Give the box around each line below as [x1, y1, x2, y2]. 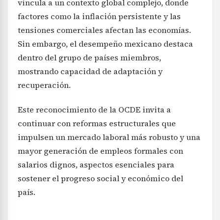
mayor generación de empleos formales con [18, 145, 183, 157]
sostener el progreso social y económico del [18, 173, 183, 184]
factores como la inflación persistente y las [18, 11, 181, 22]
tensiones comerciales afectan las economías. [18, 25, 191, 36]
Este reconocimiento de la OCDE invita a [18, 104, 171, 115]
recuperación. [18, 80, 71, 91]
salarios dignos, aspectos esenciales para [18, 159, 174, 170]
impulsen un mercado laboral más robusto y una [18, 132, 200, 143]
